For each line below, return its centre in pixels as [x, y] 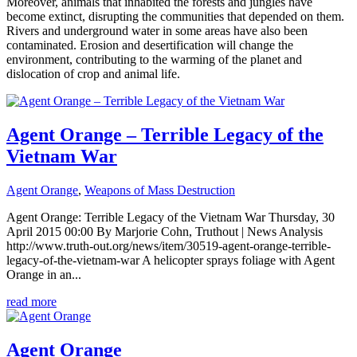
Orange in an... [44, 275]
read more [31, 302]
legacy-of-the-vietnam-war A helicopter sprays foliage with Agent [171, 261]
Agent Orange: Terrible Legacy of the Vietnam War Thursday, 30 [171, 218]
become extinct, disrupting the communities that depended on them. [175, 17]
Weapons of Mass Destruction [160, 190]
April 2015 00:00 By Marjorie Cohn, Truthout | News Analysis [165, 232]
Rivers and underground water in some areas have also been [157, 31]
